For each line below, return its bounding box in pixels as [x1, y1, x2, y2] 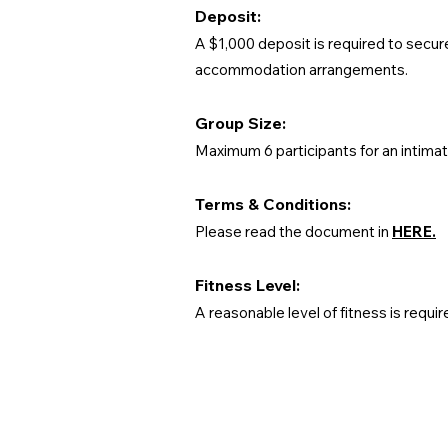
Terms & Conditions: [195, 194, 351, 214]
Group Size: [195, 113, 286, 133]
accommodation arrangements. [195, 60, 408, 79]
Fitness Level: [195, 275, 300, 295]
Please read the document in [195, 222, 392, 241]
